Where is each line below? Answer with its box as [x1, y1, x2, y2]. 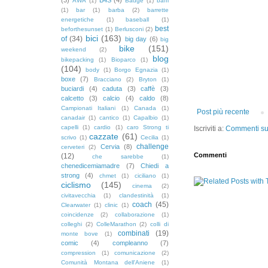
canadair [61, 114, 85, 121]
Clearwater [61, 201, 90, 208]
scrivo [61, 133, 77, 141]
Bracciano [93, 75, 121, 83]
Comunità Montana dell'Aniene [61, 258, 156, 266]
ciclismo [61, 179, 91, 190]
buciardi [61, 84, 84, 92]
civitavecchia [61, 191, 96, 199]
